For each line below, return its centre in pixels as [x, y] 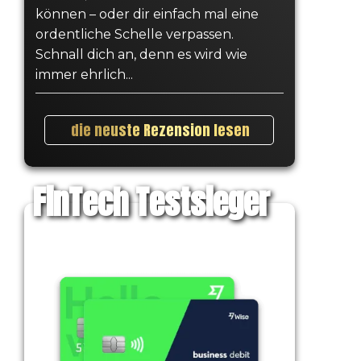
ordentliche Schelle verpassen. [134, 34]
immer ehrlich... [84, 74]
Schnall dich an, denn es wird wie [141, 54]
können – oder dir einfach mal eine [147, 14]
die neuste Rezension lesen [161, 130]
